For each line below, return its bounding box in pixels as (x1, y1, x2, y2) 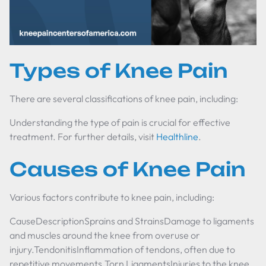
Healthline (156, 131, 198, 142)
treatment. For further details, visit (9, 131, 156, 142)
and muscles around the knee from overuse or (9, 229, 200, 241)
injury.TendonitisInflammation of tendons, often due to (9, 243, 235, 255)
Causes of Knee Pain (9, 157, 246, 181)
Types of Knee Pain (9, 59, 228, 83)
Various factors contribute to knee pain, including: (9, 191, 214, 203)
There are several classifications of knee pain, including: (9, 93, 238, 104)
